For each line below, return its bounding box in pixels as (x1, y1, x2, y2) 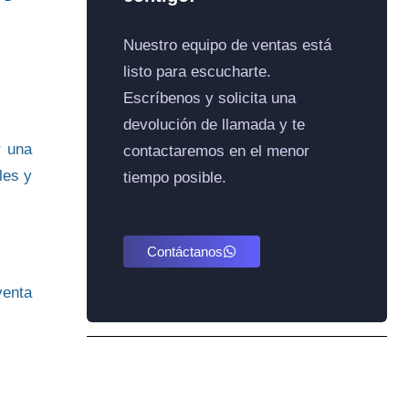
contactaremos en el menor (123, 142, 310, 160)
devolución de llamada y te (123, 116, 306, 133)
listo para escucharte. (123, 63, 272, 80)
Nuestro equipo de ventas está (123, 37, 332, 54)
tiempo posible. (123, 169, 227, 186)
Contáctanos (147, 244, 224, 260)
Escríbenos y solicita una (123, 89, 297, 107)
